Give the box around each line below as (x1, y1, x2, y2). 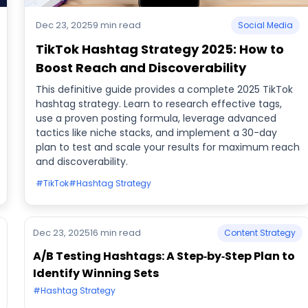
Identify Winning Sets (32, 265, 159, 281)
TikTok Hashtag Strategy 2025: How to (35, 41, 284, 58)
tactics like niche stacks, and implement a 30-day (35, 126, 277, 140)
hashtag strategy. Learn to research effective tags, (35, 97, 282, 111)
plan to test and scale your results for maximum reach (35, 140, 300, 154)
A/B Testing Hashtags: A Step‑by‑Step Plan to (32, 248, 295, 264)
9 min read (92, 19, 141, 32)
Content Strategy (224, 227, 296, 239)
